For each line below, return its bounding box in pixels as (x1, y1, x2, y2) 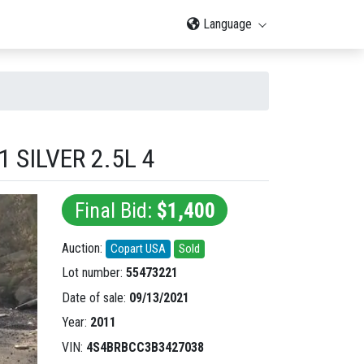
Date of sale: (62, 289, 129, 305)
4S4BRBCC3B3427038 (86, 339, 204, 355)
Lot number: (62, 265, 126, 281)
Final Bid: (74, 197, 157, 223)
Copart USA (110, 241, 167, 256)
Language (200, 16, 255, 32)
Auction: (62, 240, 106, 256)
